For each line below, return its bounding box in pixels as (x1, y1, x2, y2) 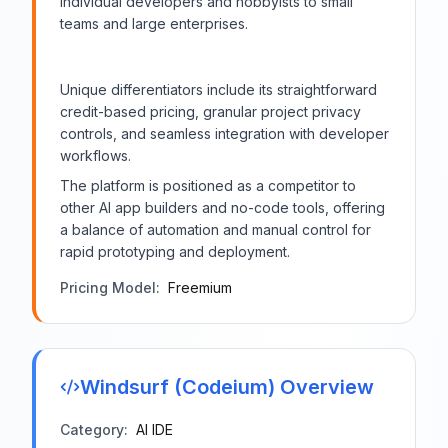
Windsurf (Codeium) (80, 375, 275, 399)
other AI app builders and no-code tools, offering (60, 199, 385, 216)
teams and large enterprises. (60, 15, 248, 32)
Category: (60, 421, 128, 438)
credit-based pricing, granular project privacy (60, 103, 361, 120)
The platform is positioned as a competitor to (60, 177, 356, 194)
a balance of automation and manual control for (60, 221, 371, 238)
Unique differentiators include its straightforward (60, 81, 377, 98)
